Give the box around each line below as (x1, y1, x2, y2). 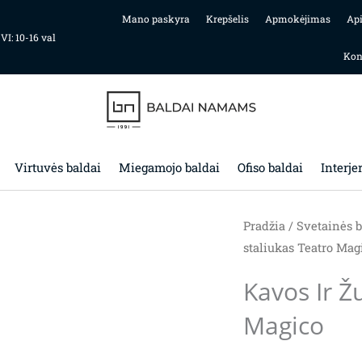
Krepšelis (205, 12, 249, 25)
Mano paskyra (121, 12, 190, 25)
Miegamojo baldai (118, 159, 220, 175)
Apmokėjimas (264, 12, 330, 25)
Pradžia (242, 218, 285, 234)
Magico (242, 308, 324, 342)
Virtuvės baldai (14, 159, 101, 175)
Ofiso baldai (237, 159, 303, 175)
